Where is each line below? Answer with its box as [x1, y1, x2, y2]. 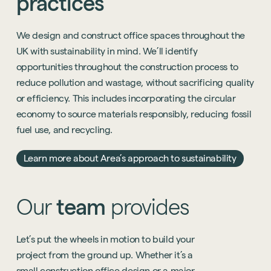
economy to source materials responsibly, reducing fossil [16, 109, 252, 120]
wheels [70, 234, 99, 245]
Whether [135, 250, 172, 261]
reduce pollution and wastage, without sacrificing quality [16, 77, 254, 88]
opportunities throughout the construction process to [16, 62, 238, 73]
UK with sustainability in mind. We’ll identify [16, 46, 198, 57]
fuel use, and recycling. [16, 125, 113, 135]
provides [110, 195, 190, 220]
